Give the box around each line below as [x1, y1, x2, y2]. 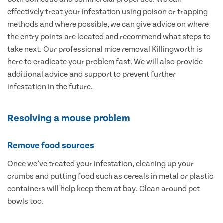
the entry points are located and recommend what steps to [7, 32, 211, 42]
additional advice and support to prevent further [7, 70, 176, 79]
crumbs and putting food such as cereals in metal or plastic [7, 172, 213, 181]
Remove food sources [7, 140, 94, 151]
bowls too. [7, 197, 44, 206]
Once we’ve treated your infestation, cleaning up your [7, 159, 194, 169]
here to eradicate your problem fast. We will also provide [7, 57, 203, 67]
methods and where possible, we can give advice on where [7, 20, 209, 29]
